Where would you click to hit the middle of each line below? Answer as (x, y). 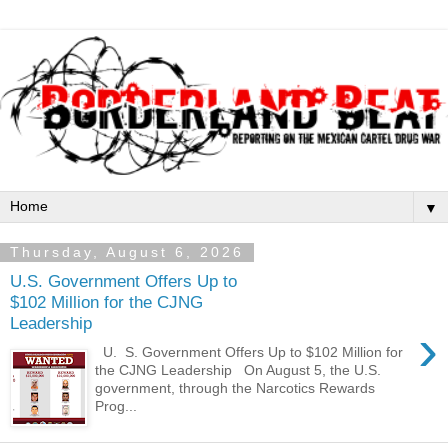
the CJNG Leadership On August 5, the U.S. (238, 369)
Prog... (116, 405)
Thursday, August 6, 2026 (127, 252)
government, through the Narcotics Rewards (235, 387)
